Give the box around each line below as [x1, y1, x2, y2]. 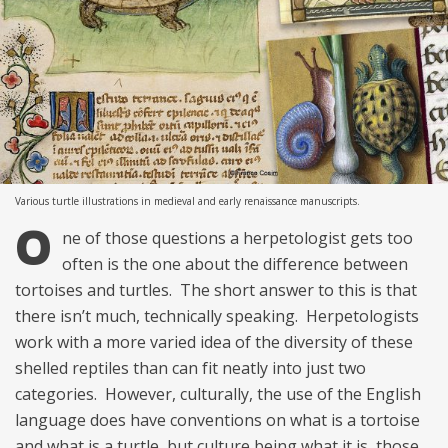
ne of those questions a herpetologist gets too [62, 226, 413, 249]
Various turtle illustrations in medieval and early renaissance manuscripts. [15, 193, 360, 208]
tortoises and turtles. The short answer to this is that [15, 278, 417, 301]
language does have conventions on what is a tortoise [15, 408, 420, 431]
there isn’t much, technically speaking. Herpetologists [15, 304, 419, 327]
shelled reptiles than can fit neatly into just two [15, 356, 366, 379]
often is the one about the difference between [62, 252, 408, 275]
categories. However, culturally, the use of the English [15, 382, 421, 405]
